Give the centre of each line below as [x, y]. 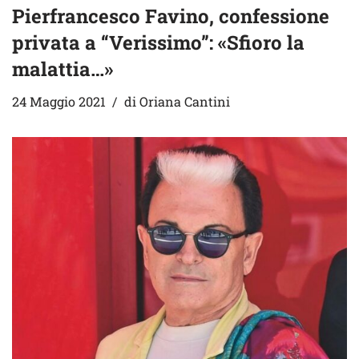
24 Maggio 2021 [59, 102]
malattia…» [63, 69]
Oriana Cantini [185, 102]
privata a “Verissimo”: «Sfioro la [158, 43]
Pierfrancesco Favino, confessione [171, 16]
